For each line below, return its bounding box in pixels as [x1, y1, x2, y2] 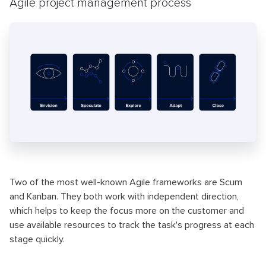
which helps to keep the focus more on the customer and [9, 204, 244, 217]
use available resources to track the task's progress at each [9, 218, 254, 231]
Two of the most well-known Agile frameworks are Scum [9, 176, 242, 188]
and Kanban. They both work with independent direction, [9, 190, 239, 202]
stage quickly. [9, 233, 65, 245]
